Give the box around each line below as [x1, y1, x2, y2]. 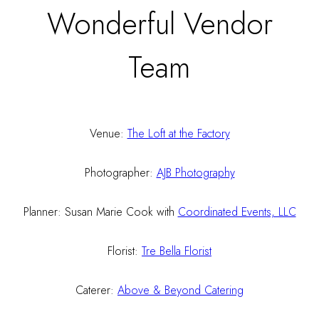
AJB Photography [156, 164, 235, 181]
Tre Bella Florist [142, 242, 211, 259]
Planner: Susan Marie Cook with [23, 203, 178, 220]
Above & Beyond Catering [117, 281, 244, 298]
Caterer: [75, 281, 117, 298]
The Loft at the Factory [127, 125, 230, 142]
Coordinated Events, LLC [177, 203, 296, 220]
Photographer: [84, 164, 157, 181]
